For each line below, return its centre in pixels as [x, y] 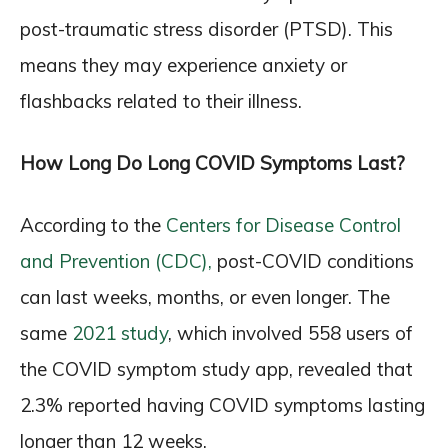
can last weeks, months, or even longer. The [205, 297]
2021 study [120, 333]
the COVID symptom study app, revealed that [216, 369]
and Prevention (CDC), [116, 261]
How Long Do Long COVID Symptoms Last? [212, 163]
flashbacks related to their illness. [161, 101]
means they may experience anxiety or [183, 65]
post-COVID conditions [313, 261]
